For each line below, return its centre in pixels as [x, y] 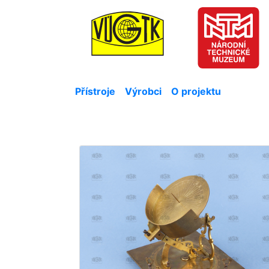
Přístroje [95, 91]
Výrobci [143, 91]
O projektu [196, 91]
